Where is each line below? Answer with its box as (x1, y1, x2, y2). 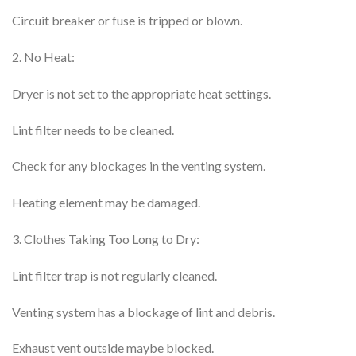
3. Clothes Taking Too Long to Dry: (12, 230, 199, 246)
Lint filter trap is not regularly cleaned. (12, 267, 217, 283)
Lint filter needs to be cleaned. (12, 122, 174, 137)
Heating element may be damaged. (12, 195, 200, 211)
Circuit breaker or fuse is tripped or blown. (12, 13, 242, 29)
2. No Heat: (12, 48, 75, 64)
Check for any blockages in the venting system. (12, 158, 265, 174)
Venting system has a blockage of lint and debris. (12, 304, 275, 319)
